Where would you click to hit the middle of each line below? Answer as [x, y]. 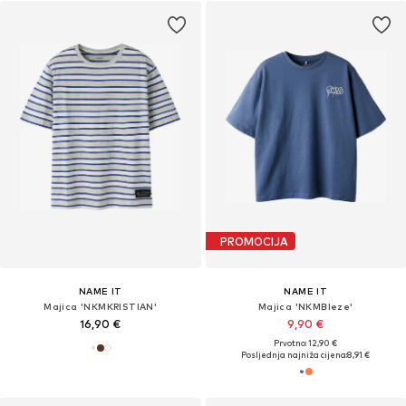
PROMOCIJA [254, 241]
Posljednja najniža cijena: [295, 355]
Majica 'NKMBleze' [305, 307]
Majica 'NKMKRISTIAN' [101, 307]
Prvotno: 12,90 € [306, 343]
